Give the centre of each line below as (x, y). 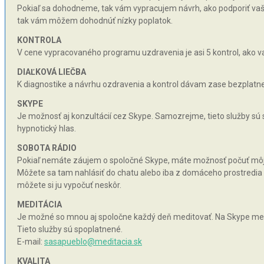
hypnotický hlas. (47, 129)
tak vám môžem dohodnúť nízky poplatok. (95, 21)
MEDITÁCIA (39, 205)
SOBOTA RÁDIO (47, 148)
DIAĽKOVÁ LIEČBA (52, 72)
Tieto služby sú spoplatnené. (70, 230)
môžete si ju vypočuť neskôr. (69, 185)
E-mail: (31, 242)
